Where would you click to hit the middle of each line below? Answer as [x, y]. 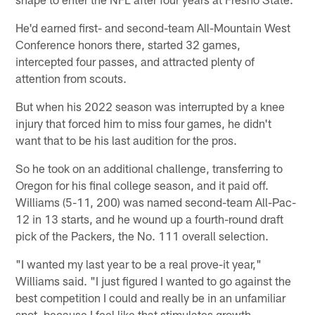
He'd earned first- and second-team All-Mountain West [153, 27]
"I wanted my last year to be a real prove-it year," [139, 263]
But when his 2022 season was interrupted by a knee [150, 106]
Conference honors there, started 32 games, [128, 44]
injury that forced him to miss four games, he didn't [144, 123]
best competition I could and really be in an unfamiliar [151, 297]
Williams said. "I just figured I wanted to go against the [154, 280]
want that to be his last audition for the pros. [127, 140]
